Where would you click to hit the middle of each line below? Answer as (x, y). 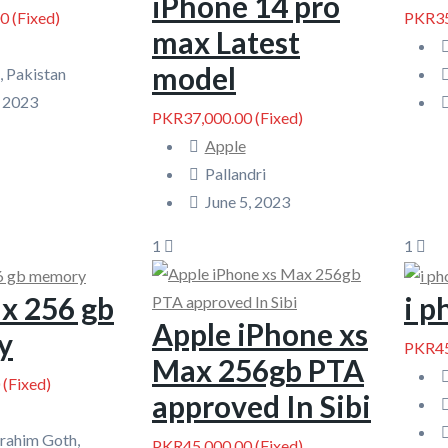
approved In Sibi (261, 406)
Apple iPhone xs (260, 334)
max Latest (226, 42)
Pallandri (235, 173)
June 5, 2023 (247, 201)
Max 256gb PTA (258, 370)
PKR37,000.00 (202, 117)
